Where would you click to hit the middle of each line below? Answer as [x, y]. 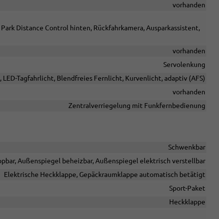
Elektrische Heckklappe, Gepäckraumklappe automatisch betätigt [105, 175]
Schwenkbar [187, 147]
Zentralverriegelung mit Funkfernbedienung [137, 106]
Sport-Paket [187, 188]
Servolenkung [184, 65]
